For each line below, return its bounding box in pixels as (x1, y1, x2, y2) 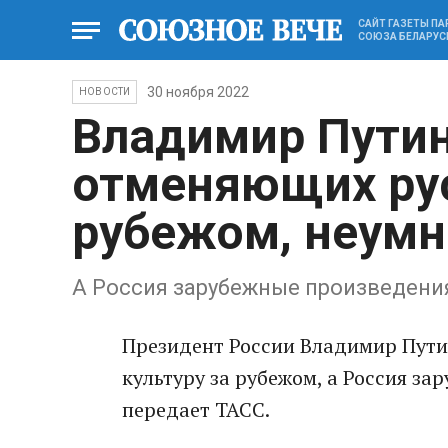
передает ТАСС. (122, 396, 270, 423)
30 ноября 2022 (147, 84, 250, 100)
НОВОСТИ (79, 86, 131, 97)
